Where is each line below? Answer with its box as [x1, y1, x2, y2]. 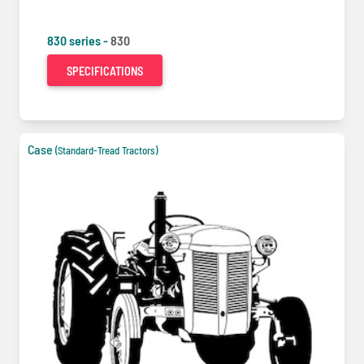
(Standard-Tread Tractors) [55, 143, 158, 157]
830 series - [47, 32, 110, 48]
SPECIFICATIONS [67, 63, 143, 78]
